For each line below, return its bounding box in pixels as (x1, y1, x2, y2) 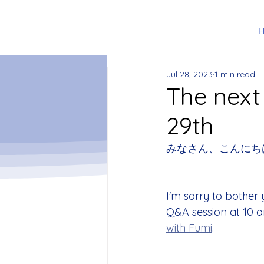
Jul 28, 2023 (166, 68, 213, 80)
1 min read (214, 68, 255, 80)
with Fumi (166, 221, 212, 235)
